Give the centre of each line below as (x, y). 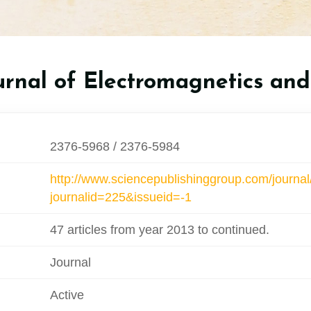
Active (67, 295)
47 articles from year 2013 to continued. (159, 229)
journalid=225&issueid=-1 (120, 197)
